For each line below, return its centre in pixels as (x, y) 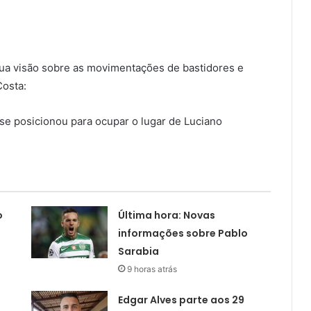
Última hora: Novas (166, 216)
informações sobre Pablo (183, 234)
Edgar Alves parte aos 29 (181, 300)
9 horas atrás (152, 269)
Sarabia (138, 252)
